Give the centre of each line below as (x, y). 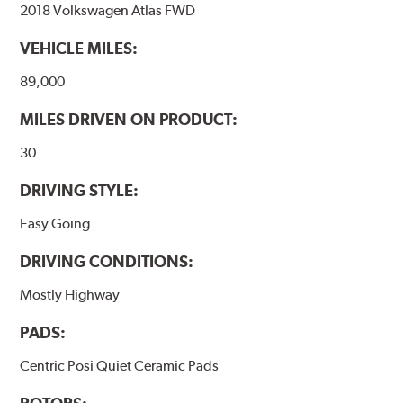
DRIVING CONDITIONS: (107, 262)
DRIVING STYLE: (80, 191)
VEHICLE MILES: (79, 48)
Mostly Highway (70, 295)
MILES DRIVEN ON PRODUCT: (129, 120)
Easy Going (55, 224)
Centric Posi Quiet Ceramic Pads (120, 366)
